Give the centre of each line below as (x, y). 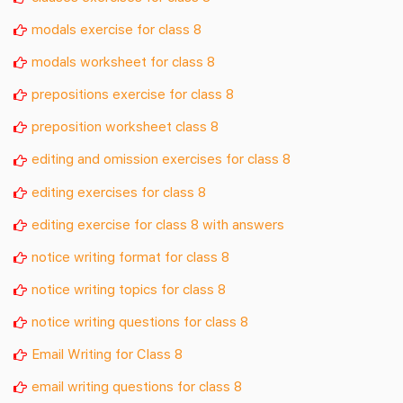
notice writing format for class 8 (130, 256)
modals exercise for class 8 (116, 29)
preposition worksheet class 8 (125, 126)
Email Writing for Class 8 (107, 353)
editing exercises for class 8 (119, 191)
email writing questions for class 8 (137, 385)
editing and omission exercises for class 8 (161, 159)
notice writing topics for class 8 (129, 288)
